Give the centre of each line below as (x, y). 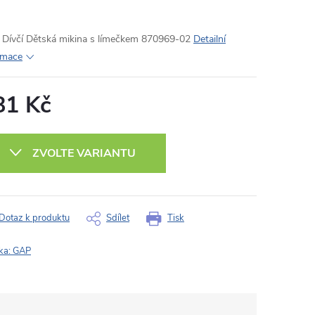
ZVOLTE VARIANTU (84, 153)
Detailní (210, 39)
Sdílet (118, 218)
